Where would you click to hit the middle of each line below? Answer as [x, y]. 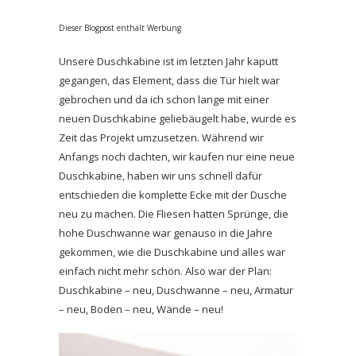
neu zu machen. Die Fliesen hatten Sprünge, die [174, 214]
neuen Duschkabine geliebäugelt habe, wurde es [178, 118]
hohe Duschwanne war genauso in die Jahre [166, 233]
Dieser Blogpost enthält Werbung [120, 28]
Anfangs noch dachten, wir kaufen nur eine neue [177, 157]
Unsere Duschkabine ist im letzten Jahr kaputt [168, 61]
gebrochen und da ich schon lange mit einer [164, 99]
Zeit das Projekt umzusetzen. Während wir [161, 137]
